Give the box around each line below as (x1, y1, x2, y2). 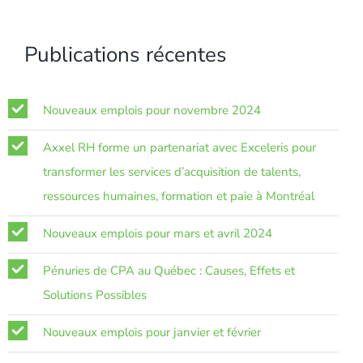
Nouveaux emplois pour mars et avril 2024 (43, 224, 272, 241)
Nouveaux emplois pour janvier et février (43, 323, 261, 340)
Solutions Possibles (43, 286, 147, 303)
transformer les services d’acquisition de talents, (43, 163, 301, 180)
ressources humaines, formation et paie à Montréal (43, 187, 314, 204)
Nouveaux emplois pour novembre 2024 (43, 101, 261, 118)
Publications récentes (24, 40, 227, 69)
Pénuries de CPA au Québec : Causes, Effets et (43, 262, 295, 279)
